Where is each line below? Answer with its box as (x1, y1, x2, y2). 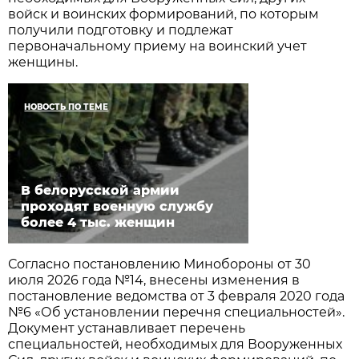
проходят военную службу (21, 198, 214, 214)
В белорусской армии (21, 182, 180, 198)
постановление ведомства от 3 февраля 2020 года (8, 288, 345, 304)
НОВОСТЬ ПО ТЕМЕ (24, 101, 109, 112)
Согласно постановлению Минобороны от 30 (8, 256, 312, 272)
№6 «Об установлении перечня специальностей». (8, 304, 345, 320)
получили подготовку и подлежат (8, 22, 234, 38)
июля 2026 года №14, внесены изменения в (8, 272, 301, 288)
